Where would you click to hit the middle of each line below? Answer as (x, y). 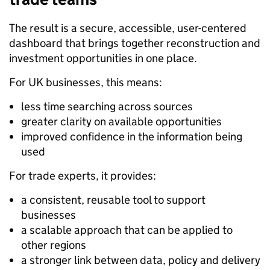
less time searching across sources (107, 106)
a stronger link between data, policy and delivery (141, 260)
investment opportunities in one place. (103, 58)
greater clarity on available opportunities (121, 121)
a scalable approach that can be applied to (127, 230)
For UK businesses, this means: (86, 82)
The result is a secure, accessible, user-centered (128, 28)
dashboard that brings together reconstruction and (135, 43)
